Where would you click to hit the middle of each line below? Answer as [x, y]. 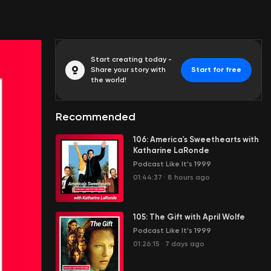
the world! [109, 80]
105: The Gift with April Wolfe [189, 217]
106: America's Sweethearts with [196, 139]
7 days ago [185, 244]
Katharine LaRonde [171, 150]
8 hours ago [189, 177]
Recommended [96, 117]
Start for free [216, 70]
